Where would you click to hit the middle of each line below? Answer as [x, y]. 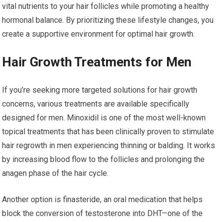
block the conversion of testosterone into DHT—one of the [103, 213]
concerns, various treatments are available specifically [96, 104]
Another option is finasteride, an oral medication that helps [103, 199]
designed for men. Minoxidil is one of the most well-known [104, 117]
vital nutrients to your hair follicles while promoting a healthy [106, 6]
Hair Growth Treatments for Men [97, 62]
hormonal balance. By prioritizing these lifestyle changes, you [108, 20]
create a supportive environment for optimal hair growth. [99, 34]
